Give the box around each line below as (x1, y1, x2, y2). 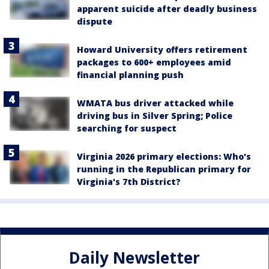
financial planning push (77, 69, 184, 81)
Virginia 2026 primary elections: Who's (77, 151, 251, 163)
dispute (77, 16, 112, 28)
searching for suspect (77, 122, 177, 134)
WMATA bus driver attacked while (77, 97, 234, 109)
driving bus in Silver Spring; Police (77, 110, 232, 122)
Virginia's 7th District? (77, 176, 181, 188)
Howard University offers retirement (77, 44, 247, 56)
